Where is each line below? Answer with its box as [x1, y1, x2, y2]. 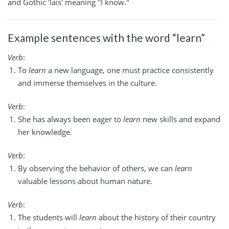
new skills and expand [141, 113, 220, 124]
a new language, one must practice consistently [46, 64, 214, 75]
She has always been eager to [18, 113, 123, 124]
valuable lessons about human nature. [18, 175, 152, 186]
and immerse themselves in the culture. [18, 77, 157, 88]
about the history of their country [97, 212, 216, 222]
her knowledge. [18, 126, 72, 137]
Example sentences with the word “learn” [8, 31, 205, 44]
